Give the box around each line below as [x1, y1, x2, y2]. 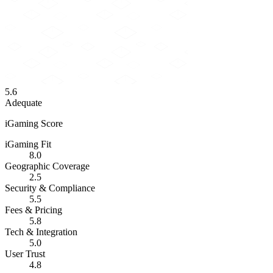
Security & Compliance [5, 182, 95, 193]
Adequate [5, 97, 42, 108]
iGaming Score [5, 118, 63, 129]
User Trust [5, 248, 45, 259]
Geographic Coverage [5, 160, 90, 171]
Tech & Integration [5, 226, 77, 237]
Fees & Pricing [5, 204, 62, 215]
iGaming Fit [5, 138, 51, 149]
